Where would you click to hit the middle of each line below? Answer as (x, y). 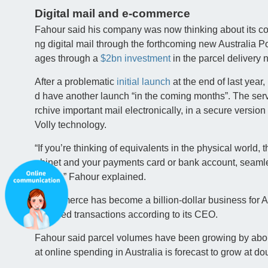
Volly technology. (70, 125)
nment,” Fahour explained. (90, 177)
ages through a (67, 59)
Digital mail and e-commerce (112, 14)
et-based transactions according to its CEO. (126, 215)
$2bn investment (135, 59)
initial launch (143, 82)
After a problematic (75, 82)
